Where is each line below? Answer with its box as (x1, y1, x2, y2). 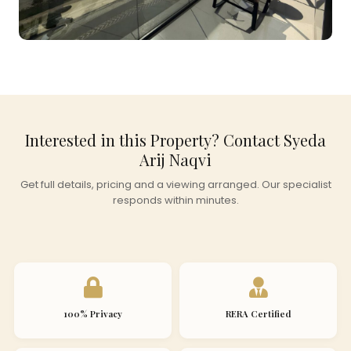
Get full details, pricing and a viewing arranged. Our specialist (20, 176, 331, 192)
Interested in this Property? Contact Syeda (25, 128, 326, 150)
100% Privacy (63, 307, 122, 320)
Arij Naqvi (139, 148, 212, 170)
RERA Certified (225, 307, 291, 320)
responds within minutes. (112, 192, 239, 208)
